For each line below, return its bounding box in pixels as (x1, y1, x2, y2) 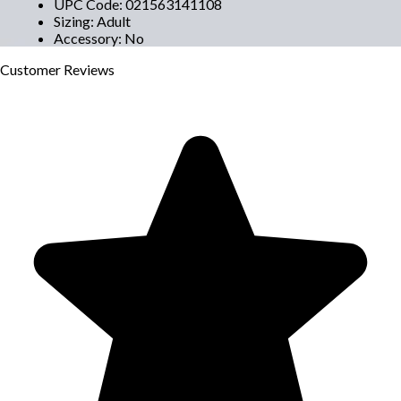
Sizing (54, 12, 90, 30)
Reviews (64, 60, 115, 78)
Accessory (54, 29, 118, 47)
